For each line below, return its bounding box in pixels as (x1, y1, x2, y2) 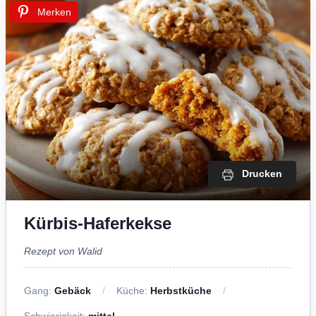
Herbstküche (150, 284, 212, 296)
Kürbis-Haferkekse (24, 213, 171, 233)
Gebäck (54, 284, 91, 296)
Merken (37, 6, 71, 18)
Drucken (242, 168, 282, 180)
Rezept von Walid (24, 245, 102, 257)
